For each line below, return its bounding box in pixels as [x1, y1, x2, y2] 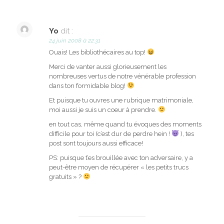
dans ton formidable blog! [49, 82, 127, 90]
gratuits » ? [49, 173, 83, 181]
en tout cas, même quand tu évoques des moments [49, 120, 201, 128]
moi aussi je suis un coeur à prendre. [49, 106, 158, 114]
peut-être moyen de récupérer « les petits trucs [49, 163, 188, 171]
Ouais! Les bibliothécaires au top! [49, 48, 147, 56]
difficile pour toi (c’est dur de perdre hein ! [49, 130, 171, 138]
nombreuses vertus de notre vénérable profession [49, 72, 196, 80]
